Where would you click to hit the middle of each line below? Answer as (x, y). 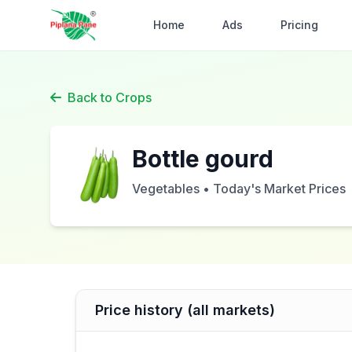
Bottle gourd (203, 159)
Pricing (300, 25)
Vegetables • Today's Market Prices (239, 189)
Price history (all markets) (185, 310)
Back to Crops (110, 97)
